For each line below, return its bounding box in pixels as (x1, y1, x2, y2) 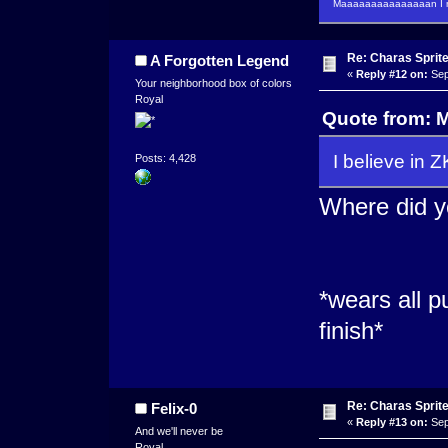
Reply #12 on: (355, 68, 428, 81)
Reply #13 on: (355, 416, 428, 429)
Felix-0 (151, 400, 198, 418)
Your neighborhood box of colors (134, 77, 292, 90)
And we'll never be (134, 425, 223, 438)
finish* (318, 317, 383, 345)
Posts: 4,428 (134, 151, 196, 164)
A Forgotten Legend (150, 52, 290, 70)
